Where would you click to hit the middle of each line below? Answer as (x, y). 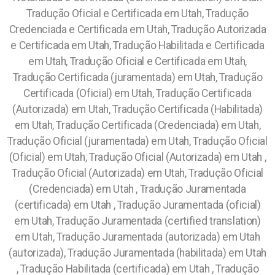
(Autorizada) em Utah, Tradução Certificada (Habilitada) (137, 109)
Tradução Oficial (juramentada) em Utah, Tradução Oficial (137, 141)
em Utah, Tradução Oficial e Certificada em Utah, (137, 61)
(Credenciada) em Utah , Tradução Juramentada (137, 189)
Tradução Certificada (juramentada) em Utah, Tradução (137, 77)
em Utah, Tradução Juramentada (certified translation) (137, 221)
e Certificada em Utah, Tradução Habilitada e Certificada (137, 45)
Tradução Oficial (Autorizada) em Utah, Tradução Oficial (137, 173)
